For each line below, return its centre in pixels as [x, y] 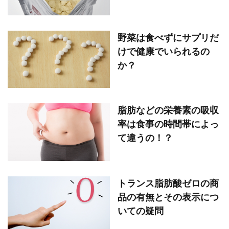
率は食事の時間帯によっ [168, 124]
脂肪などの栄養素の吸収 [168, 110]
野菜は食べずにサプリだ [168, 37]
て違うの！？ [145, 138]
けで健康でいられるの [164, 51]
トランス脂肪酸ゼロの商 [168, 183]
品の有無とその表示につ [168, 197]
